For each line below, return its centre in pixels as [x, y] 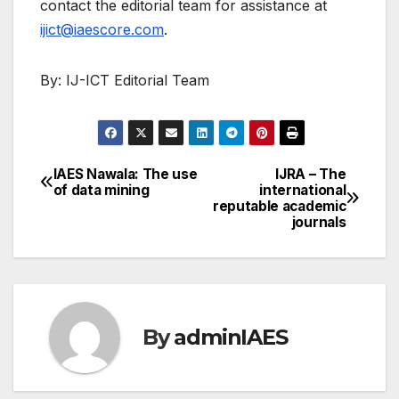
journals [319, 222]
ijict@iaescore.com [102, 29]
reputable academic [279, 206]
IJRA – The [311, 174]
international [303, 190]
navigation [111, 220]
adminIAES [231, 337]
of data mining [101, 190]
